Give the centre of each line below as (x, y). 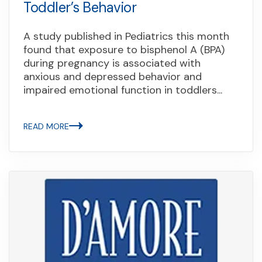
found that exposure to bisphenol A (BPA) (124, 49)
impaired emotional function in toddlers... (123, 90)
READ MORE (46, 126)
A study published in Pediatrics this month (126, 36)
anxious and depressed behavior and (113, 76)
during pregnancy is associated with (112, 63)
